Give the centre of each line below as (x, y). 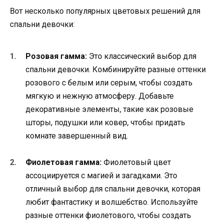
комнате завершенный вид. (77, 136)
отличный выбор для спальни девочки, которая (113, 189)
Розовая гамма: (56, 56)
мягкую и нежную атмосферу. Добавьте (100, 96)
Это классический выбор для (142, 56)
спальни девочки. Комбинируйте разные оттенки (116, 70)
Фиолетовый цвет (136, 163)
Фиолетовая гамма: (64, 163)
